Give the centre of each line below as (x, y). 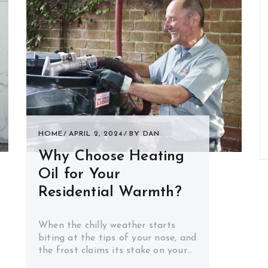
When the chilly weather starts (107, 226)
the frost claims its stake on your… (115, 251)
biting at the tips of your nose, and (118, 238)
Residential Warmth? (110, 192)
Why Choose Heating (112, 156)
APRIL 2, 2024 (96, 134)
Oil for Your (80, 174)
